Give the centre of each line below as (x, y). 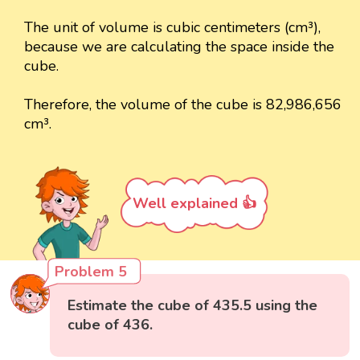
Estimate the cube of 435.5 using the (193, 305)
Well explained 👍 (194, 204)
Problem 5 (91, 271)
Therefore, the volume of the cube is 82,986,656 (183, 105)
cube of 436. (110, 324)
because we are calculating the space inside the (179, 47)
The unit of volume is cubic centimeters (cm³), (172, 28)
